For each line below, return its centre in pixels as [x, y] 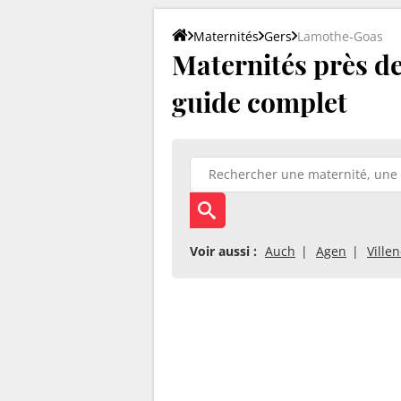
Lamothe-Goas [340, 36]
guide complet [260, 102]
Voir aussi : [223, 251]
